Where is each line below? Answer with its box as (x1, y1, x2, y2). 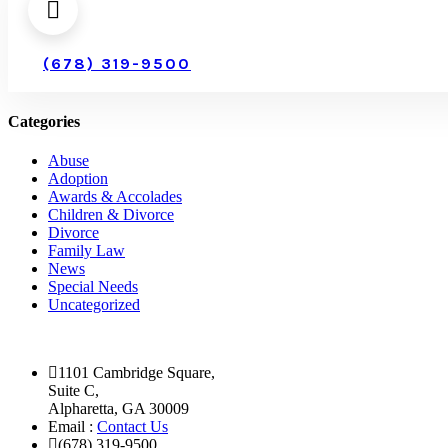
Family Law (48, 242, 125, 260)
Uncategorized (48, 296, 140, 314)
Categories (8, 113, 80, 131)
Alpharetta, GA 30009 (48, 400, 189, 418)
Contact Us (97, 418, 168, 436)
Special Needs (48, 278, 138, 296)
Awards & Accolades (48, 188, 182, 206)
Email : (48, 418, 97, 436)
